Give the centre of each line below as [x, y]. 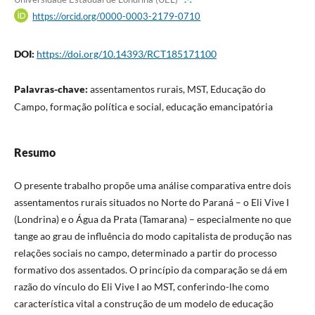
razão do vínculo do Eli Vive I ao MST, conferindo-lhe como [141, 287]
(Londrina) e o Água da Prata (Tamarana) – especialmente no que [152, 219]
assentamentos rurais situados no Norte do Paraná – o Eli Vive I [151, 202]
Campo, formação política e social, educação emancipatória [143, 107]
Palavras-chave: [52, 89]
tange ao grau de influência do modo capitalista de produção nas [153, 236]
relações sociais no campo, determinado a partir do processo [145, 253]
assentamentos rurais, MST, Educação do [178, 89]
